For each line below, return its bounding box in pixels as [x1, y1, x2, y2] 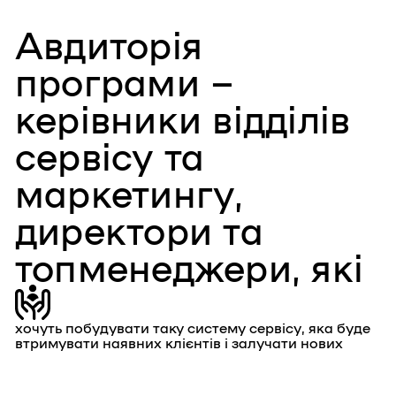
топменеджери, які [15, 244, 364, 288]
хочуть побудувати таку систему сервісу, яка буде [15, 319, 370, 336]
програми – [15, 58, 235, 103]
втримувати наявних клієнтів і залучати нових [15, 334, 343, 351]
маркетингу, [15, 170, 244, 214]
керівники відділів [15, 95, 351, 140]
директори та [15, 207, 263, 251]
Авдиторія [15, 21, 203, 65]
